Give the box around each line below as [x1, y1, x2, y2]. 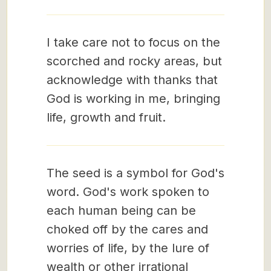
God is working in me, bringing [47, 91, 220, 106]
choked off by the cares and [47, 222, 208, 237]
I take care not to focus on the [47, 35, 220, 50]
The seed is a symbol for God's [47, 166, 224, 180]
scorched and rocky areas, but [47, 54, 222, 68]
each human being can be [47, 203, 196, 218]
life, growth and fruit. [47, 110, 166, 125]
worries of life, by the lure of [47, 241, 209, 255]
